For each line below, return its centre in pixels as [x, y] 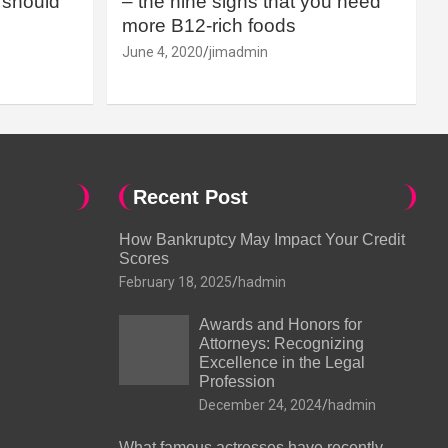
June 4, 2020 [162, 51]
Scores [145, 258]
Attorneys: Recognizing [281, 343]
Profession [236, 381]
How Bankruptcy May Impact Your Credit [261, 239]
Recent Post [190, 196]
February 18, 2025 [175, 281]
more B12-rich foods [208, 25]
